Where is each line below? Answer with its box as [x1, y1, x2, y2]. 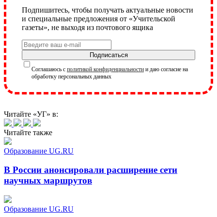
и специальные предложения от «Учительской [22, 15, 175, 23]
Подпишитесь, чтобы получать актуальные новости [22, 6, 193, 15]
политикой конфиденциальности [67, 66, 144, 73]
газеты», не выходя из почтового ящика [22, 23, 153, 32]
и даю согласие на [144, 66, 188, 73]
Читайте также [4, 128, 52, 137]
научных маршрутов [4, 175, 92, 186]
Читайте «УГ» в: [4, 110, 58, 119]
